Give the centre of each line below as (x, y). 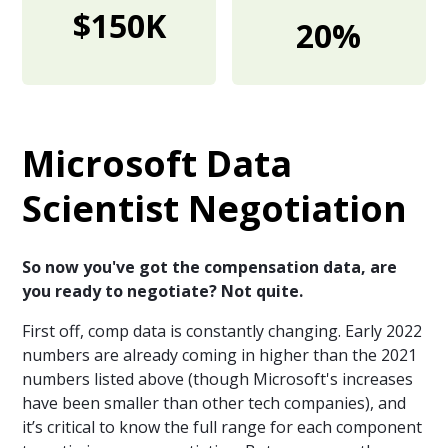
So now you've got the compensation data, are (210, 267)
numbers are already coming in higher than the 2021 (220, 355)
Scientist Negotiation (215, 209)
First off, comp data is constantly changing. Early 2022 (222, 331)
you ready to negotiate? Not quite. (163, 291)
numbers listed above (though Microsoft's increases (218, 379)
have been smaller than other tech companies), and (214, 403)
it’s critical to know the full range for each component (222, 427)
